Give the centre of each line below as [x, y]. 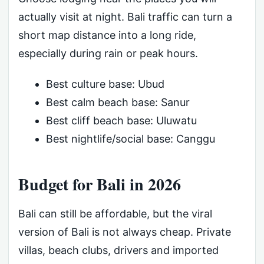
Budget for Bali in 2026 [100, 184]
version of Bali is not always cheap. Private [125, 232]
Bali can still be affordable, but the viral [115, 214]
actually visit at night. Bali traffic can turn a [125, 17]
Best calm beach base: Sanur [118, 102]
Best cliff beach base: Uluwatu [121, 120]
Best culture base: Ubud [105, 84]
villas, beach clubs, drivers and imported [118, 250]
